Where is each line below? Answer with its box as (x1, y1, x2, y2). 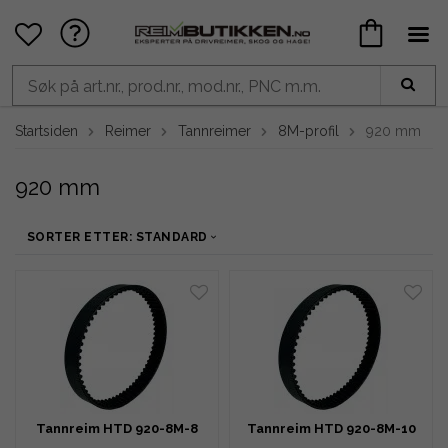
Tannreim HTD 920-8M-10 (246, 421, 416, 436)
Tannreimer (178, 123, 251, 139)
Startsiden (15, 123, 78, 139)
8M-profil (278, 123, 339, 139)
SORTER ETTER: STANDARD (27, 230, 208, 244)
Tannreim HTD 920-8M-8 (36, 421, 198, 436)
